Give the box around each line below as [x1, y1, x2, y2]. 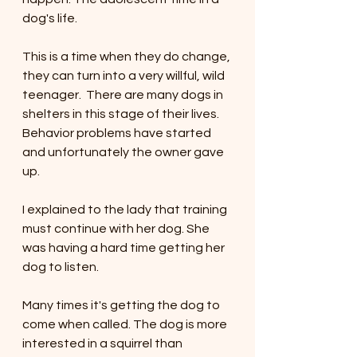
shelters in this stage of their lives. [22, 108, 222, 120]
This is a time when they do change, [22, 50, 233, 63]
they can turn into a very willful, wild [22, 69, 227, 82]
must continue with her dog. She [22, 222, 212, 235]
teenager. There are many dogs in [22, 88, 226, 101]
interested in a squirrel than [22, 337, 185, 350]
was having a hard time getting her [22, 241, 227, 254]
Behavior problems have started [22, 127, 214, 139]
